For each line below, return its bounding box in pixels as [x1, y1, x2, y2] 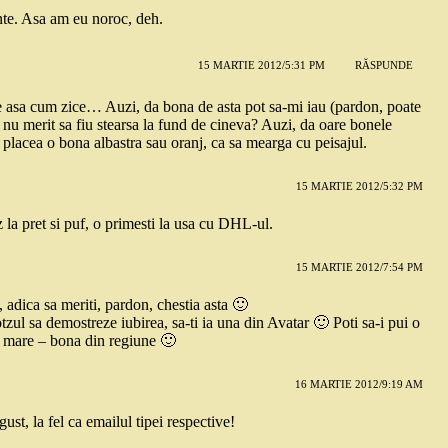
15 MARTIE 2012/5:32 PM [295, 179, 423, 192]
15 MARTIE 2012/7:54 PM [295, 260, 423, 273]
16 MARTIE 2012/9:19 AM [294, 377, 423, 390]
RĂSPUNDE [354, 59, 413, 72]
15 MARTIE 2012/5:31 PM [197, 59, 325, 72]
